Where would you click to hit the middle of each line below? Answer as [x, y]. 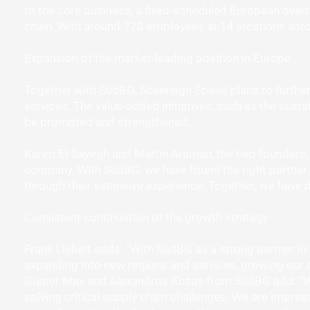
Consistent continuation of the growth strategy [147, 217]
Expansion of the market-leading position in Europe [158, 58]
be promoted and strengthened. [108, 121]
